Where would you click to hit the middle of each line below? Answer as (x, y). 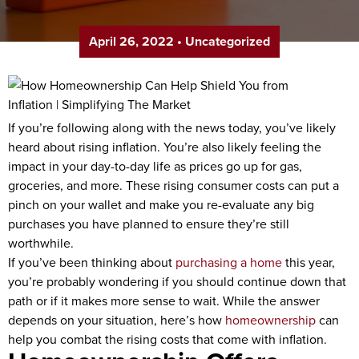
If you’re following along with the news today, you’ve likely (172, 127)
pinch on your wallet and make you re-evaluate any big (161, 204)
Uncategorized (228, 41)
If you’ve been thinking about (92, 262)
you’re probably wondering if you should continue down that (177, 281)
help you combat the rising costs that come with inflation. (167, 339)
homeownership (270, 320)
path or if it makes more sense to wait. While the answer (164, 301)
